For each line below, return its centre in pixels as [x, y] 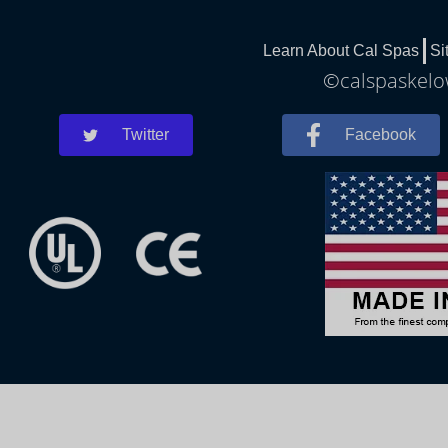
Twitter [146, 134]
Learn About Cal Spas [341, 50]
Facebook [381, 134]
